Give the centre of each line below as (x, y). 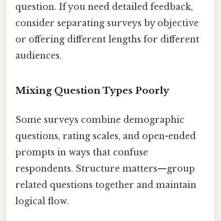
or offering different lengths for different (107, 39)
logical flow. (42, 201)
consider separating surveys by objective (107, 23)
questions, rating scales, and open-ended (106, 136)
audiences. (38, 55)
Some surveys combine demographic (100, 120)
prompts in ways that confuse (82, 152)
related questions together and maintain (106, 185)
